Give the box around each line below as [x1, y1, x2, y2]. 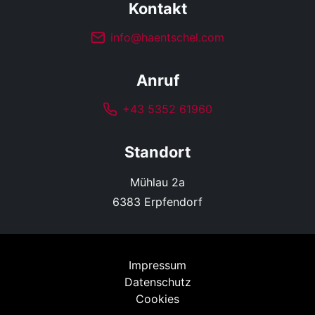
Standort [124, 143, 191, 161]
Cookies [136, 292, 179, 306]
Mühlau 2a [130, 175, 185, 189]
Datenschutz [124, 275, 191, 289]
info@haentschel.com [110, 30, 224, 44]
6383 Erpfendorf [112, 195, 202, 209]
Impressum [129, 258, 186, 272]
